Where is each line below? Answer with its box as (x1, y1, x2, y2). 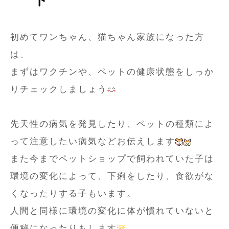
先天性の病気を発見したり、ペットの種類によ (10, 119, 214, 129)
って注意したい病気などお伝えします (10, 136, 175, 147)
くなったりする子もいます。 (10, 189, 136, 199)
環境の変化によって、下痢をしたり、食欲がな (10, 171, 214, 181)
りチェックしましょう (10, 84, 107, 95)
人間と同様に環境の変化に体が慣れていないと (10, 206, 214, 216)
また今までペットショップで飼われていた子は (10, 154, 214, 164)
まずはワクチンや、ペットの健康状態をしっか (10, 67, 214, 77)
